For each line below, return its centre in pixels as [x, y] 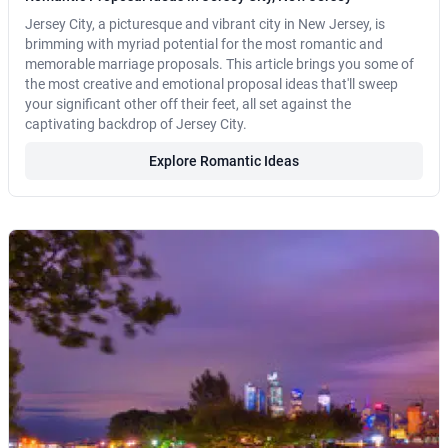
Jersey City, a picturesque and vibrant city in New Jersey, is [205, 24]
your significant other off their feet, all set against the [188, 104]
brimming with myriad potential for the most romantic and [204, 44]
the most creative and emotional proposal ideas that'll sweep [211, 84]
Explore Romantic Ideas [224, 161]
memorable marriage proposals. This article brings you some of [219, 64]
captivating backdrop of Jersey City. [136, 124]
